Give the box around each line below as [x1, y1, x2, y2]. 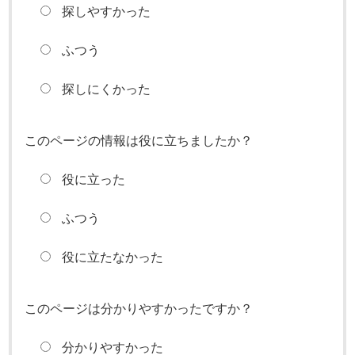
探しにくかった [61, 82, 151, 96]
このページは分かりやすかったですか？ [25, 301, 254, 315]
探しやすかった [61, 4, 151, 18]
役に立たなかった [61, 250, 163, 264]
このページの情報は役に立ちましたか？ [25, 133, 254, 147]
